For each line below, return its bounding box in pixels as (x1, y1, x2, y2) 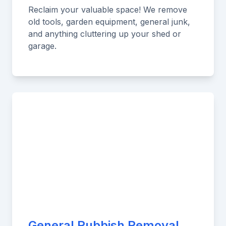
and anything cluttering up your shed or (28, 29, 181, 39)
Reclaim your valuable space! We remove (28, 5, 187, 15)
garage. (28, 41, 56, 51)
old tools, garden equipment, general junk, (28, 17, 190, 27)
